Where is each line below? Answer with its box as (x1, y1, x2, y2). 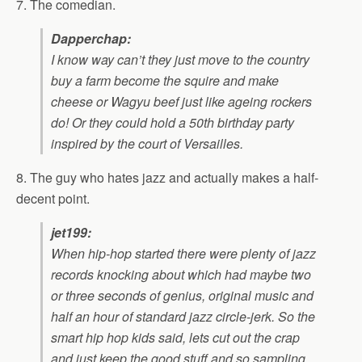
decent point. (16, 189, 90, 208)
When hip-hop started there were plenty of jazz (51, 244, 316, 263)
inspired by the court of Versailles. (51, 134, 243, 154)
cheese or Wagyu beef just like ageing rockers (51, 92, 312, 112)
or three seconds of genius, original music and (51, 286, 314, 305)
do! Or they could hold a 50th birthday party (51, 113, 294, 133)
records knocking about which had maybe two (51, 265, 311, 284)
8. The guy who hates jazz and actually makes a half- (16, 168, 318, 187)
